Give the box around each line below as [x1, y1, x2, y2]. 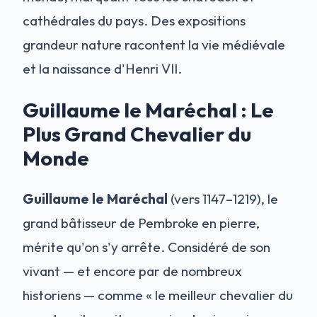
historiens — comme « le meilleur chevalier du [23, 287, 293, 304]
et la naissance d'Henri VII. [23, 60, 182, 78]
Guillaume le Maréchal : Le [23, 97, 274, 123]
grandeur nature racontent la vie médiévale [23, 36, 285, 54]
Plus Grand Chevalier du [23, 121, 251, 147]
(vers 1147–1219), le [168, 190, 278, 208]
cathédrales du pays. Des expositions [23, 12, 246, 30]
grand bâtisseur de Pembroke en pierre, [23, 214, 260, 232]
